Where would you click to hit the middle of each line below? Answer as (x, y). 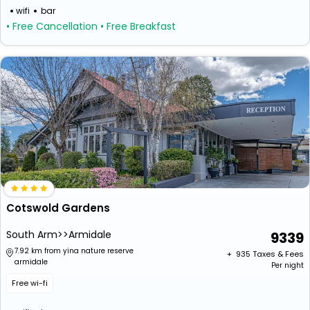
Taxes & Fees (278, 254)
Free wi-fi (30, 283)
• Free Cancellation (52, 26)
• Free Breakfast (138, 26)
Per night (288, 265)
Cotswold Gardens (58, 208)
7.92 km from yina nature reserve (74, 251)
